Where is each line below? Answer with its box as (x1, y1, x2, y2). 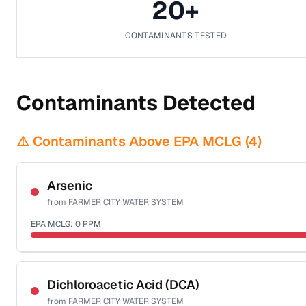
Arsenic (47, 178, 92, 193)
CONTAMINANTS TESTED (125, 30, 227, 41)
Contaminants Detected (16, 89, 255, 116)
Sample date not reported (31, 258, 130, 269)
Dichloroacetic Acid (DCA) (47, 277, 199, 292)
